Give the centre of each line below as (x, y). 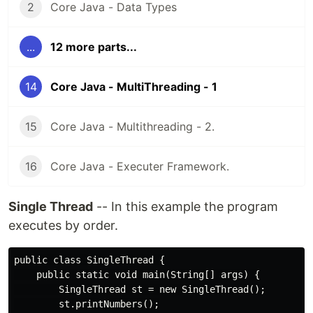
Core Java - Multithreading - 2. (132, 126)
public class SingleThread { (89, 260)
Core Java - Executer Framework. (140, 166)
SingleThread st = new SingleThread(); (140, 289)
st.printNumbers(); (87, 304)
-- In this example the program (185, 206)
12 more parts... (94, 47)
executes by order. (63, 225)
